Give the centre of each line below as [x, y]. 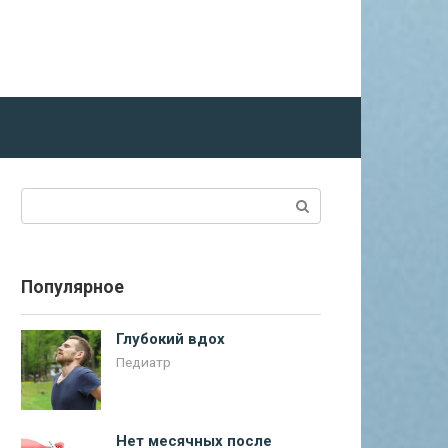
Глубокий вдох [170, 339]
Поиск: [45, 198]
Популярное [72, 287]
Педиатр [143, 362]
